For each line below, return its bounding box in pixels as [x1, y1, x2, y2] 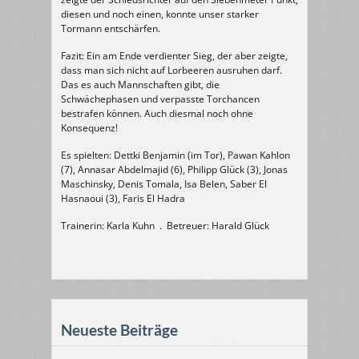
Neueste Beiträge [61, 321, 178, 339]
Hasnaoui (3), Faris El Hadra [61, 192, 185, 205]
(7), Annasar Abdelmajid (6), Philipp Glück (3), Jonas [61, 163, 288, 176]
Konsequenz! [61, 121, 118, 135]
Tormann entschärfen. [61, 22, 160, 35]
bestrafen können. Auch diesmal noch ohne [61, 107, 253, 120]
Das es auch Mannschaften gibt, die [61, 78, 220, 91]
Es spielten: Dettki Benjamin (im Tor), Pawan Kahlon [61, 148, 290, 162]
